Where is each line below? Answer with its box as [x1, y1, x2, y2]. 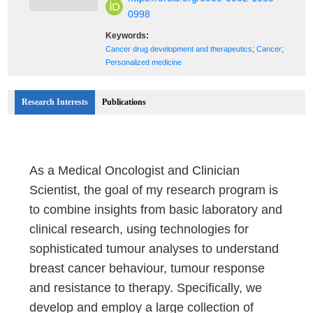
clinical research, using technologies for [29, 222, 249, 236]
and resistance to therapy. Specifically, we [29, 281, 263, 295]
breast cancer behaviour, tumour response [29, 261, 265, 275]
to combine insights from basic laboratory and [29, 203, 283, 217]
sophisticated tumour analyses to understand [29, 242, 279, 256]
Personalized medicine [105, 58, 182, 66]
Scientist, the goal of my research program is [29, 183, 279, 197]
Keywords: [105, 31, 150, 41]
